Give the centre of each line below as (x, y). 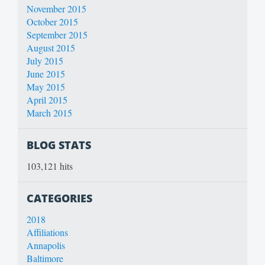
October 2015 (52, 21)
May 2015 (46, 86)
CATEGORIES (59, 198)
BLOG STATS (59, 145)
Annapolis (46, 245)
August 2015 (51, 47)
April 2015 (47, 99)
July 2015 (45, 60)
